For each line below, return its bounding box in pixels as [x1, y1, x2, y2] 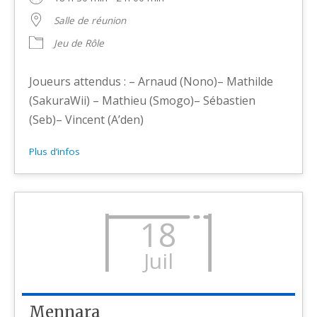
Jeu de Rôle [54, 36, 105, 50]
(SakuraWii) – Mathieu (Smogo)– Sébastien [29, 92, 256, 108]
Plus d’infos [29, 144, 81, 158]
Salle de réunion [54, 13, 127, 27]
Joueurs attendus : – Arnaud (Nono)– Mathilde [29, 73, 274, 89]
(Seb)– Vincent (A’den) [29, 111, 144, 127]
